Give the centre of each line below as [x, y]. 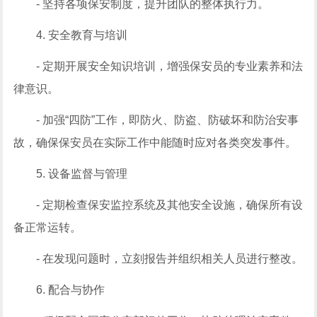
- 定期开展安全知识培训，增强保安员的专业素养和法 [170, 66]
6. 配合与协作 [71, 290]
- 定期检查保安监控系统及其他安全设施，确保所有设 [170, 205]
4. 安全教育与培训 [82, 35]
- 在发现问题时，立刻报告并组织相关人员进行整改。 [170, 259]
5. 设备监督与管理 [82, 174]
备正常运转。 [48, 227]
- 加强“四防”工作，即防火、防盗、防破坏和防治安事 [168, 120]
